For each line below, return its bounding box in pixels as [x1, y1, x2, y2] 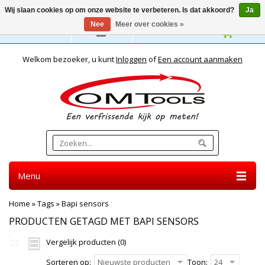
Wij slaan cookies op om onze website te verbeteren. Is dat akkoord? [5, 6, 236, 14]
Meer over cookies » [115, 20, 184, 28]
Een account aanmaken [158, 54, 243, 64]
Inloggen [116, 54, 147, 64]
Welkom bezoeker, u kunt [22, 54, 116, 64]
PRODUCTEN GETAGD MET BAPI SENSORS [9, 215, 199, 228]
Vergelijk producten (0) [46, 237, 126, 247]
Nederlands [18, 27, 62, 37]
